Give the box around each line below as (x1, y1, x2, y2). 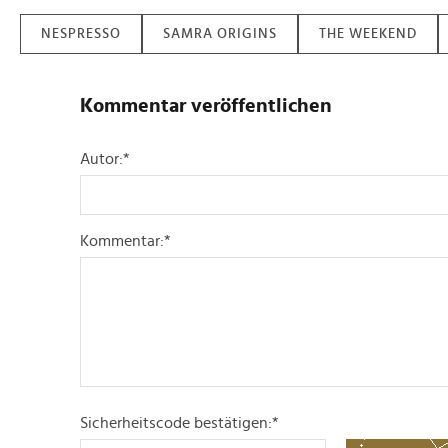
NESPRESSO (41, 26, 121, 41)
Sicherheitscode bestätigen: (80, 414, 272, 431)
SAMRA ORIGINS (163, 26, 277, 41)
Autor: (80, 150, 123, 167)
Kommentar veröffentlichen (80, 95, 332, 116)
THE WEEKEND (319, 26, 417, 41)
